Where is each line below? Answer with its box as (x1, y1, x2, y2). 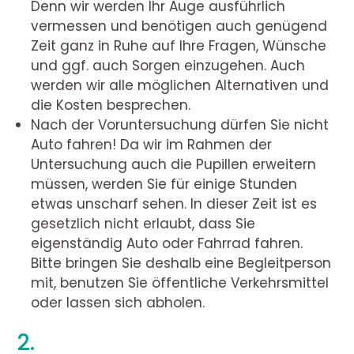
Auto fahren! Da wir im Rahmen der (31, 135, 273, 155)
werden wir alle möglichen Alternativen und (31, 76, 330, 96)
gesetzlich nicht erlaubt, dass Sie (31, 214, 256, 234)
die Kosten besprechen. (31, 96, 191, 115)
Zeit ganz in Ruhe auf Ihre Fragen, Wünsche (31, 36, 327, 56)
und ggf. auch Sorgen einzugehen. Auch (31, 56, 306, 76)
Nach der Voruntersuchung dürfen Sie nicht (31, 115, 330, 135)
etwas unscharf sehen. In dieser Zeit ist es (31, 194, 318, 214)
